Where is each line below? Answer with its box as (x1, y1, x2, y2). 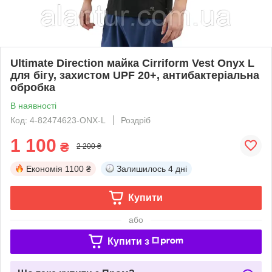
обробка (10, 81, 55, 93)
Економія (26, 163, 63, 174)
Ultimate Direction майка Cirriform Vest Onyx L (10, 56, 254, 69)
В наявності (10, 100, 56, 110)
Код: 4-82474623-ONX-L (10, 115, 106, 125)
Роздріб (121, 115, 151, 125)
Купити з (107, 236, 149, 246)
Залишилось (117, 163, 166, 174)
